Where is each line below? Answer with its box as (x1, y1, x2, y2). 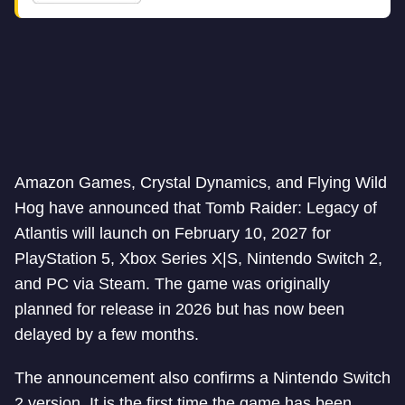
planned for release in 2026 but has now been (14, 300, 344, 318)
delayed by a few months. (14, 325, 199, 344)
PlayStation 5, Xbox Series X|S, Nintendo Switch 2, (14, 250, 382, 268)
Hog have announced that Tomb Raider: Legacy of (14, 199, 377, 217)
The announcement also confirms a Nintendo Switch (14, 369, 391, 387)
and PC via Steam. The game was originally (14, 275, 330, 293)
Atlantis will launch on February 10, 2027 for (14, 224, 331, 242)
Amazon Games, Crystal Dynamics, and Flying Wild (14, 174, 387, 192)
